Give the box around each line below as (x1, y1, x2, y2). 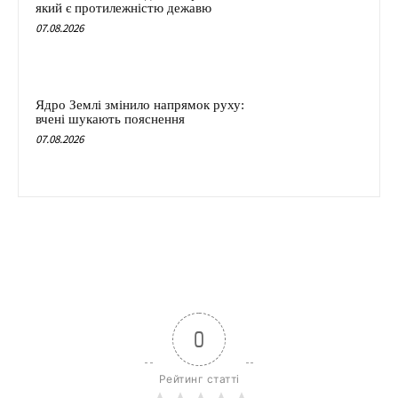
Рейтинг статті (158, 371, 240, 386)
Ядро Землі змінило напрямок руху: (36, 98, 244, 113)
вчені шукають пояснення (36, 112, 185, 127)
